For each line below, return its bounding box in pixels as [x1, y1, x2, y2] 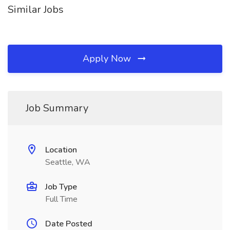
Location [45, 144, 77, 156]
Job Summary [26, 101, 88, 115]
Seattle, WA [45, 157, 90, 168]
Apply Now [83, 52, 133, 65]
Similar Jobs [8, 3, 64, 16]
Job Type [45, 181, 77, 193]
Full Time [45, 194, 78, 205]
